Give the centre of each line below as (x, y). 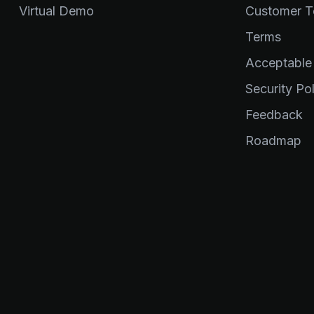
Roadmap (273, 141)
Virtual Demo (56, 11)
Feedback (274, 115)
